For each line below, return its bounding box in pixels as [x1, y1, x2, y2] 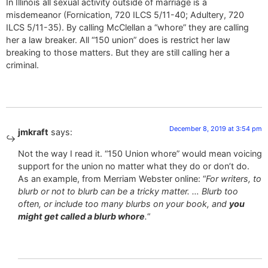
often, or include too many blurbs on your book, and [18, 198, 229, 209]
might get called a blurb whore [18, 211, 145, 221]
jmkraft [18, 127, 48, 138]
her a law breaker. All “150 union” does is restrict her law [6, 35, 230, 45]
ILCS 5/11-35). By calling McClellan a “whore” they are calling [6, 22, 249, 33]
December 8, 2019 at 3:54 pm [169, 124, 262, 133]
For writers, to [206, 173, 261, 184]
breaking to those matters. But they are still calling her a [6, 47, 230, 58]
